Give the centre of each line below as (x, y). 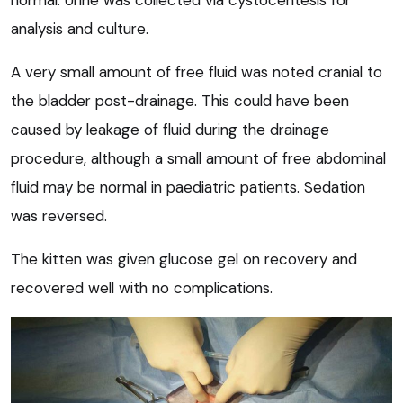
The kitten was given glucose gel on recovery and (184, 260)
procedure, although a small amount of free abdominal (198, 159)
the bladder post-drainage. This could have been (180, 101)
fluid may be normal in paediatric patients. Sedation (188, 188)
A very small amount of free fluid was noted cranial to (197, 72)
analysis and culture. (80, 29)
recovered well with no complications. (142, 288)
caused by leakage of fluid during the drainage (170, 130)
